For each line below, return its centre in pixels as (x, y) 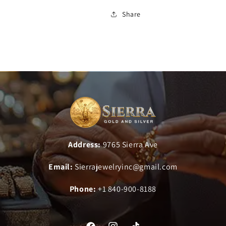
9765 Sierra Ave (130, 145)
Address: (86, 145)
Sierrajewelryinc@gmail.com (126, 167)
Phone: (84, 189)
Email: (61, 167)
